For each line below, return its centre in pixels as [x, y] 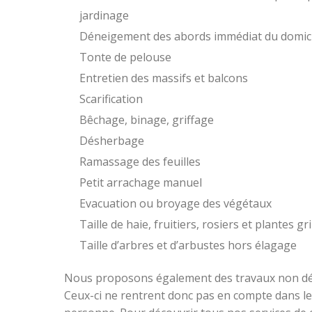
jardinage [104, 15]
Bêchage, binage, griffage [147, 120]
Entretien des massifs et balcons [164, 78]
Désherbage [112, 141]
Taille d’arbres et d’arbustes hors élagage [188, 245]
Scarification [111, 99]
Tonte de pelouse [125, 57]
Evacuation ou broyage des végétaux [175, 203]
